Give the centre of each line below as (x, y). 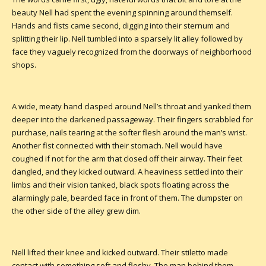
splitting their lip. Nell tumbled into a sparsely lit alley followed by (127, 38)
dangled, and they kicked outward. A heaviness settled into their (127, 171)
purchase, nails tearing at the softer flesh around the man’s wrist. (129, 132)
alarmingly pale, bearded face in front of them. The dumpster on (127, 197)
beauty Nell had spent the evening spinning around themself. (122, 12)
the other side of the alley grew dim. (76, 210)
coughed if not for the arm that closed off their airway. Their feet (127, 158)
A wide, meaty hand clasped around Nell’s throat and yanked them (132, 106)
